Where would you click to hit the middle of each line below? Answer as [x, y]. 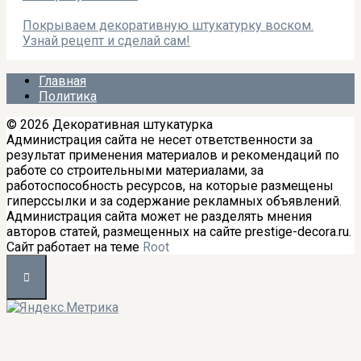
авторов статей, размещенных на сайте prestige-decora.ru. [179, 231]
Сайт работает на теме [75, 247]
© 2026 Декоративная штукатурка [110, 124]
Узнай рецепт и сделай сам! [106, 40]
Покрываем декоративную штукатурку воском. [168, 25]
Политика [68, 96]
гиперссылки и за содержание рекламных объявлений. [174, 201]
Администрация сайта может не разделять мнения [159, 216]
